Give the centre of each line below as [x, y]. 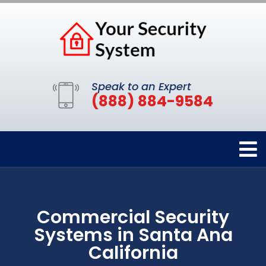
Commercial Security [133, 218]
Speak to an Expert [141, 87]
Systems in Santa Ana [133, 235]
